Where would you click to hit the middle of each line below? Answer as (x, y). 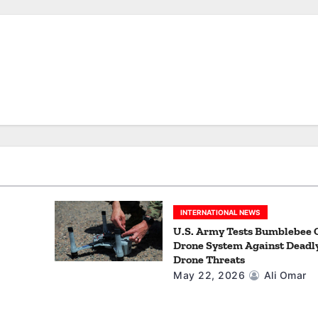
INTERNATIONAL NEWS (221, 212)
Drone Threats (209, 259)
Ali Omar (284, 275)
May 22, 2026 (209, 275)
